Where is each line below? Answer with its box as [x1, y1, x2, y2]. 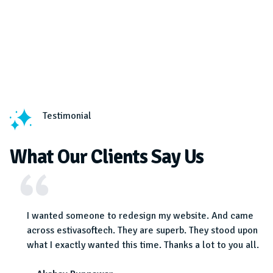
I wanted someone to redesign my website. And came [27, 210, 253, 222]
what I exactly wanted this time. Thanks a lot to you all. [27, 239, 259, 252]
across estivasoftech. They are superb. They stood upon [27, 224, 258, 237]
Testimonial [43, 110, 91, 122]
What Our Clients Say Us [10, 145, 204, 169]
